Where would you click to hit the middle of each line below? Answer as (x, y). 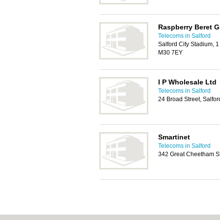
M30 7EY (170, 53)
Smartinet (174, 137)
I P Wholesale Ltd (187, 82)
